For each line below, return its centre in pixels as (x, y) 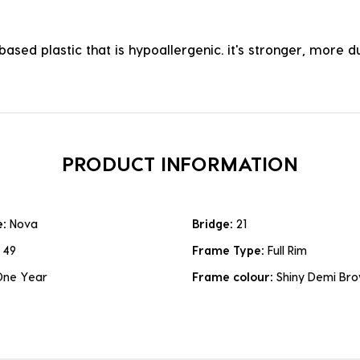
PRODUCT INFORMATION (180, 164)
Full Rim (287, 251)
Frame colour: (234, 277)
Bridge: (214, 224)
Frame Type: (230, 251)
